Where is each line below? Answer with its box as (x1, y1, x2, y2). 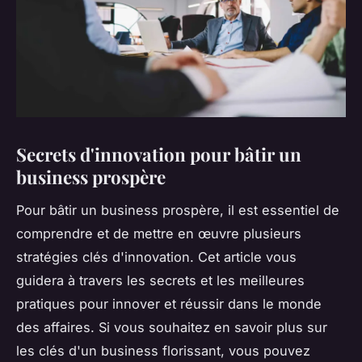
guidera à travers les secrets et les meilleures (16, 271, 305, 288)
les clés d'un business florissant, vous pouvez (16, 342, 310, 359)
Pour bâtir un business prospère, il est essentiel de (16, 201, 339, 218)
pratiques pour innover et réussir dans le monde (16, 295, 322, 312)
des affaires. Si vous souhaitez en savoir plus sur (16, 318, 327, 335)
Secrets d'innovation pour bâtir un (16, 141, 301, 166)
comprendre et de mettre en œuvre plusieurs (16, 225, 301, 242)
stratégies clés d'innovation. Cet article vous (16, 248, 297, 265)
